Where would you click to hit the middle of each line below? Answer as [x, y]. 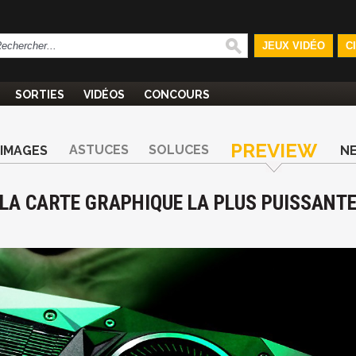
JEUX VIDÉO [293, 46]
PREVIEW [274, 151]
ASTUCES [99, 150]
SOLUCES [179, 150]
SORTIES [40, 95]
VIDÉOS [104, 95]
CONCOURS [177, 95]
